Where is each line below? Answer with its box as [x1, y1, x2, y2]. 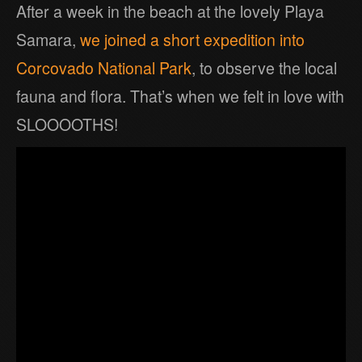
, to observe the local [192, 57, 337, 80]
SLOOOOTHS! [16, 113, 118, 137]
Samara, [16, 28, 80, 52]
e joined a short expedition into [91, 28, 305, 52]
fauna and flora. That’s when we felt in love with [16, 85, 344, 108]
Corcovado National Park [16, 57, 192, 80]
